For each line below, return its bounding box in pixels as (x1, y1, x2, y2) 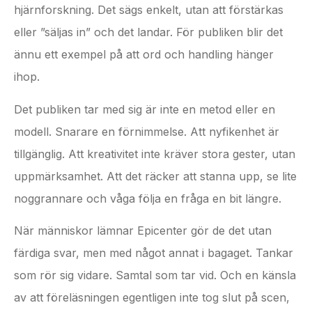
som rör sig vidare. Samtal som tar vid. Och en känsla (14, 267, 296, 282)
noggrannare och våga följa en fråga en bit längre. (14, 191, 281, 205)
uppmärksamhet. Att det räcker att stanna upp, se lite (14, 169, 297, 183)
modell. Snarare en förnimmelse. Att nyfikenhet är (14, 124, 279, 139)
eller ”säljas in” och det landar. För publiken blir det (14, 25, 283, 40)
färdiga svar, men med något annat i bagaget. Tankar (14, 245, 293, 260)
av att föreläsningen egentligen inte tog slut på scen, (14, 290, 290, 304)
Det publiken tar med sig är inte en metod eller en (14, 102, 275, 116)
